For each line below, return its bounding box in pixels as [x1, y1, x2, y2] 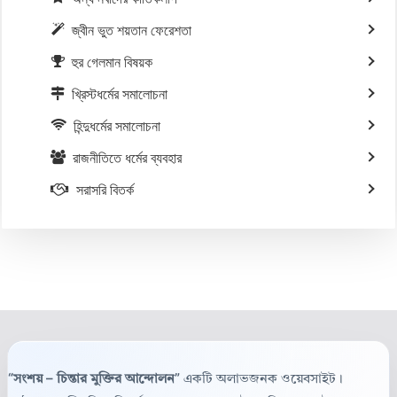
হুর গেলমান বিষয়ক [72, 55, 152, 70]
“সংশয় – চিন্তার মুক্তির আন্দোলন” [8, 373, 180, 386]
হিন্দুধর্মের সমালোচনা [74, 119, 160, 134]
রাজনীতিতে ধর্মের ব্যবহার [73, 151, 182, 166]
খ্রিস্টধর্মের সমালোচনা [72, 87, 167, 102]
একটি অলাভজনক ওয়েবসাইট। [180, 373, 343, 386]
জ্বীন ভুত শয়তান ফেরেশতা [72, 23, 191, 38]
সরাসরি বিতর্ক [76, 183, 134, 198]
